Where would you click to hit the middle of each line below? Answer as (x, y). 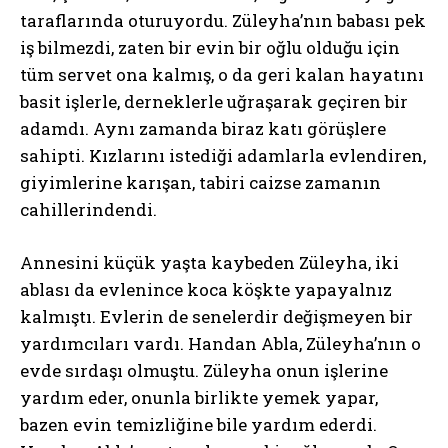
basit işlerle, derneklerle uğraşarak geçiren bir (214, 101)
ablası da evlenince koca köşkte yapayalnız (206, 289)
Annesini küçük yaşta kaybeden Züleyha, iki (209, 262)
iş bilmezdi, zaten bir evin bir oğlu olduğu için (210, 47)
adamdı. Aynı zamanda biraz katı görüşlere (203, 128)
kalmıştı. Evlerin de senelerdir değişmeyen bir (216, 316)
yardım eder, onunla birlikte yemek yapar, (199, 397)
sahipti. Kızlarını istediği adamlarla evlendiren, (223, 155)
